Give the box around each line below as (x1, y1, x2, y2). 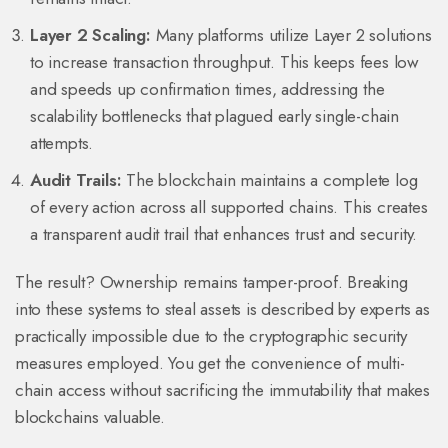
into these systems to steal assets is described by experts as (15, 297, 430, 322)
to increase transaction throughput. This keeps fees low (30, 50, 419, 75)
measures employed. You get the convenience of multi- (15, 351, 405, 376)
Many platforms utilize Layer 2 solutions (150, 23, 432, 48)
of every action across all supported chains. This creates (30, 195, 428, 220)
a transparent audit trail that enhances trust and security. (30, 222, 418, 247)
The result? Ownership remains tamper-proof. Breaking (15, 270, 408, 295)
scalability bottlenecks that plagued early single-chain (30, 104, 399, 129)
